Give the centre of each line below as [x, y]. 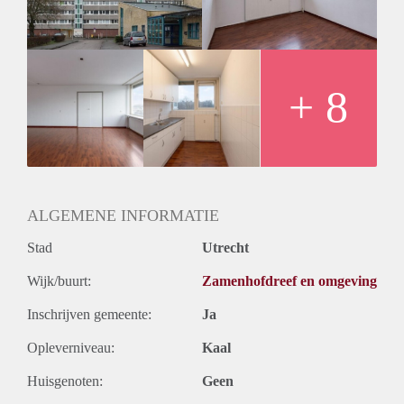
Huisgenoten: [65, 381]
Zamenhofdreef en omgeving [289, 280]
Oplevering [59, 50]
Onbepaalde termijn [83, 30]
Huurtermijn [62, 10]
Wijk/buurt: [59, 280]
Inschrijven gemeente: [89, 314]
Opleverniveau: [71, 347]
